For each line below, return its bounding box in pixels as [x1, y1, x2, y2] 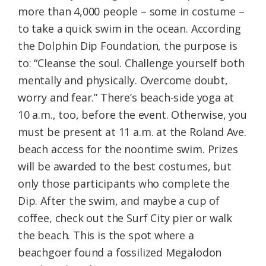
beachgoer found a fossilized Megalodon [18, 245, 222, 259]
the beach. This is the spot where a [18, 227, 194, 242]
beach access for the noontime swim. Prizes [18, 141, 238, 156]
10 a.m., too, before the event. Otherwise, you [18, 107, 247, 122]
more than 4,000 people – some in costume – [18, 4, 245, 18]
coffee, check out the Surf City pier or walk [18, 210, 233, 225]
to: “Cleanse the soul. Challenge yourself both [18, 55, 245, 70]
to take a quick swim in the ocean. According [18, 21, 242, 36]
